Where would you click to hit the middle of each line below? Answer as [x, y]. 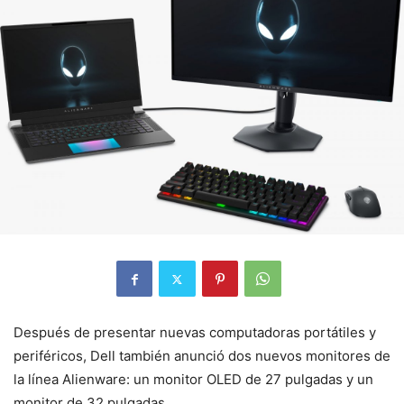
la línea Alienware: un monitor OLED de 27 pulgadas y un [193, 380]
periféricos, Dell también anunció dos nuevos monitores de [202, 356]
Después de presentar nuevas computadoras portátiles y [195, 333]
